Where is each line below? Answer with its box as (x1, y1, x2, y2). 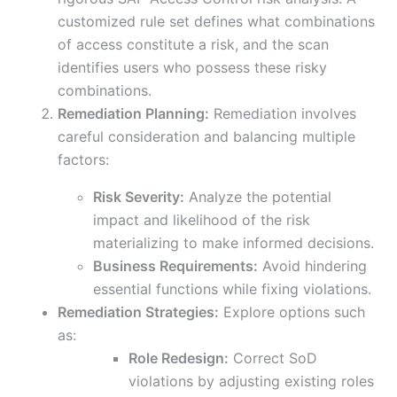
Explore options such (219, 303, 365, 322)
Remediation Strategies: (58, 303, 219, 322)
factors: (58, 151, 109, 169)
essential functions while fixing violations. (93, 280, 371, 299)
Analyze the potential (184, 188, 331, 206)
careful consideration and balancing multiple (58, 128, 355, 146)
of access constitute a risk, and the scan (58, 35, 329, 54)
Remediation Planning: (58, 105, 209, 123)
